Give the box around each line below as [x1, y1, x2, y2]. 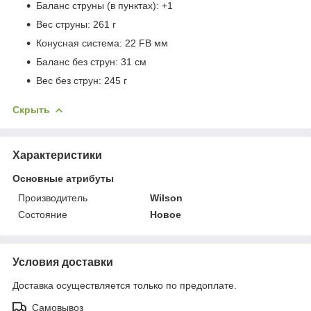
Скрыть [12, 103, 50, 115]
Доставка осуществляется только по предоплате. [12, 279, 237, 291]
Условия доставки [12, 255, 113, 268]
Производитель [18, 192, 87, 203]
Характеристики [12, 149, 102, 161]
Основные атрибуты [12, 172, 114, 184]
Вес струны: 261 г [36, 18, 116, 30]
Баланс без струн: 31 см [36, 56, 146, 67]
